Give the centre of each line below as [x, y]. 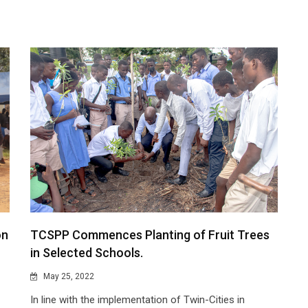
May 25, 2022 [68, 277]
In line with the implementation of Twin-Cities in [137, 300]
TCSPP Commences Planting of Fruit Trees [150, 235]
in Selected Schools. [87, 253]
